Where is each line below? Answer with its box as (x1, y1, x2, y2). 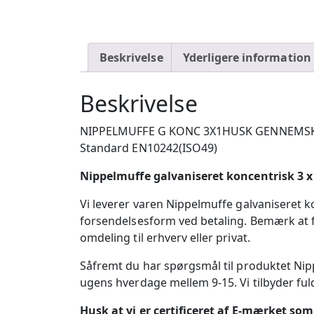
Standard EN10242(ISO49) (80, 139, 218, 156)
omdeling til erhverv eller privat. (80, 229, 250, 245)
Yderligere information (182, 50, 311, 65)
